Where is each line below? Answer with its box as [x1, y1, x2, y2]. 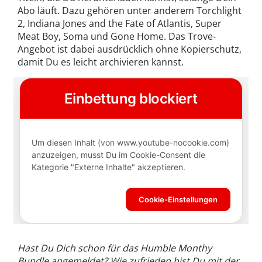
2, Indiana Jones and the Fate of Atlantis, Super [18, 16, 222, 30]
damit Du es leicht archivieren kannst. [18, 55, 184, 68]
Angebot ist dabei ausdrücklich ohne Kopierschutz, [18, 42, 242, 56]
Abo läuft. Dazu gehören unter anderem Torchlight [18, 4, 242, 17]
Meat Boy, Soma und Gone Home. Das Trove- [18, 29, 216, 43]
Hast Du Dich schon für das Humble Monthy [18, 241, 212, 254]
